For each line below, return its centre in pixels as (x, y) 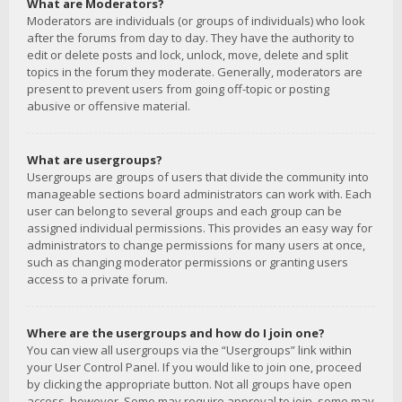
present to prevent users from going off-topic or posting (178, 89)
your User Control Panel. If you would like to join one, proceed (194, 367)
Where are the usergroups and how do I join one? (176, 333)
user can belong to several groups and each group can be (184, 211)
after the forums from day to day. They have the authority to (191, 38)
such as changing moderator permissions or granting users (188, 262)
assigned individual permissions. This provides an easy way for (200, 228)
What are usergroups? (95, 160)
